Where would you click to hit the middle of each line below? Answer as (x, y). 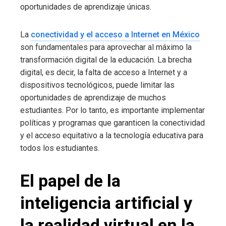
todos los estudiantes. (60, 148)
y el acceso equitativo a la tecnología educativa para (112, 136)
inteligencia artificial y (106, 203)
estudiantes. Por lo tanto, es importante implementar (112, 110)
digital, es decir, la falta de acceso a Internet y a (104, 73)
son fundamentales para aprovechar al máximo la (106, 47)
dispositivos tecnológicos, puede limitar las (97, 85)
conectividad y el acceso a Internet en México (115, 35)
